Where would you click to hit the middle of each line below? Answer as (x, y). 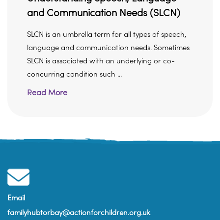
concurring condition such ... (74, 74)
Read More (47, 93)
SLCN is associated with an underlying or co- (101, 61)
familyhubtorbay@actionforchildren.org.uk (79, 213)
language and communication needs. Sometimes (108, 48)
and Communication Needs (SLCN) (104, 13)
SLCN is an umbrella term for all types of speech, (107, 35)
